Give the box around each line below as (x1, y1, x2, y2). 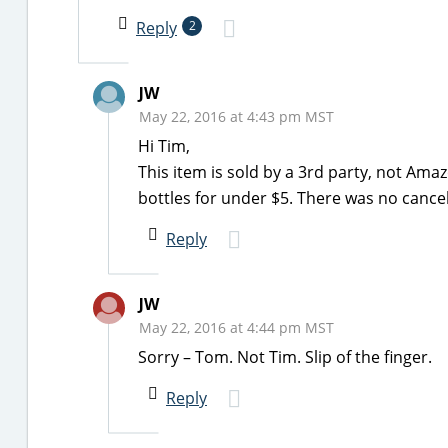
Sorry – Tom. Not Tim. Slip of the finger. (138, 346, 432, 368)
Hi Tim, (138, 135, 190, 157)
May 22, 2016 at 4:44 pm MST (139, 318, 334, 337)
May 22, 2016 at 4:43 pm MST (139, 107, 334, 126)
